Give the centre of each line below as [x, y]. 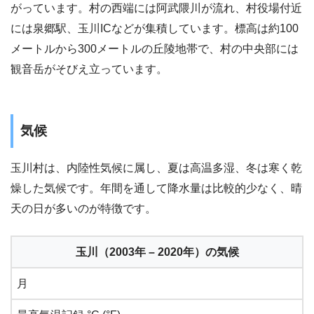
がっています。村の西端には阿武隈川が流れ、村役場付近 [156, 8]
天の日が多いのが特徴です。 [83, 208]
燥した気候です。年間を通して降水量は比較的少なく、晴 [156, 188]
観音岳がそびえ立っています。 [89, 69]
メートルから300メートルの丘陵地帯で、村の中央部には [155, 49]
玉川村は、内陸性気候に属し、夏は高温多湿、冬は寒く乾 [156, 168]
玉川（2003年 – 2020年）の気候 [157, 252]
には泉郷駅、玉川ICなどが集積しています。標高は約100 [155, 29]
